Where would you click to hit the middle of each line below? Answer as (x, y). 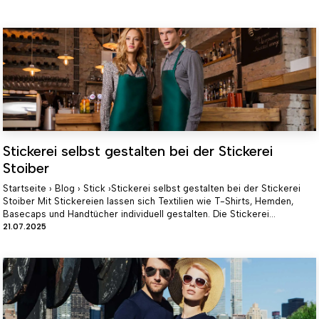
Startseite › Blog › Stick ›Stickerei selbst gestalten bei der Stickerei (152, 189)
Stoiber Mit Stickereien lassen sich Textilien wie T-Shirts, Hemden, (148, 202)
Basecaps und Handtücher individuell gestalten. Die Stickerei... (139, 214)
